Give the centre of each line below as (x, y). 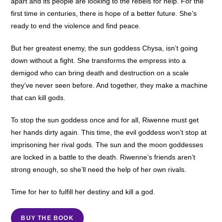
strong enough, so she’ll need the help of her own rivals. (99, 170)
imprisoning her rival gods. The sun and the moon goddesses (107, 145)
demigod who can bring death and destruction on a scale (100, 73)
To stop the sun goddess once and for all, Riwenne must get (105, 120)
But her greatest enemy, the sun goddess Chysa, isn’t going (105, 48)
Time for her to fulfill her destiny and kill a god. (83, 192)
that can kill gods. (38, 98)
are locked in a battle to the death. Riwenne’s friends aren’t (103, 157)
